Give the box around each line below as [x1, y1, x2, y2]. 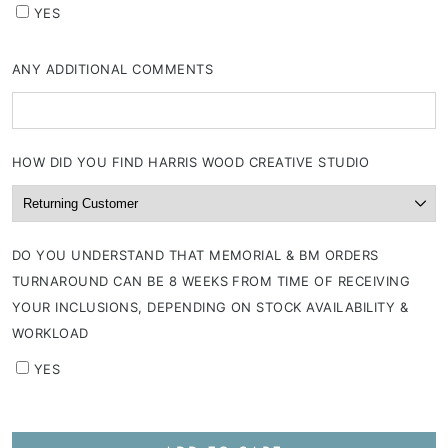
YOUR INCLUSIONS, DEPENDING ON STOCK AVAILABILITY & [12, 299, 409, 316]
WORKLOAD [12, 325, 89, 342]
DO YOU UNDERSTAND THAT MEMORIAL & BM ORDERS [12, 247, 379, 264]
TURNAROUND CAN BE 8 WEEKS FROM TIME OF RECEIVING [12, 273, 411, 290]
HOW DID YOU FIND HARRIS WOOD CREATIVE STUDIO [12, 154, 370, 171]
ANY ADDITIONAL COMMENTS [12, 61, 214, 78]
